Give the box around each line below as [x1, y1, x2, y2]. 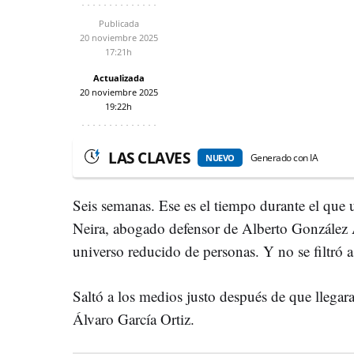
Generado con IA [250, 150, 318, 164]
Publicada [98, 17, 139, 29]
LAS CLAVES [108, 147, 190, 168]
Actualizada [92, 71, 145, 84]
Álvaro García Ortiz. [73, 308, 194, 329]
